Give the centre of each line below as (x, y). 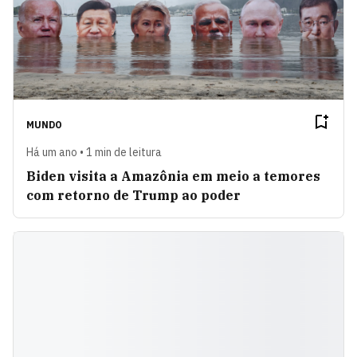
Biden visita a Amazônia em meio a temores (173, 177)
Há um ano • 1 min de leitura (94, 153)
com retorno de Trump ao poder (133, 196)
